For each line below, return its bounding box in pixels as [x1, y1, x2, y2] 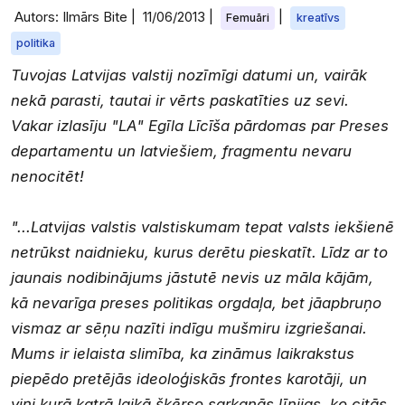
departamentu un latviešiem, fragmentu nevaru [11, 141, 352, 160]
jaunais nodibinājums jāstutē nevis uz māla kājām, [11, 268, 373, 287]
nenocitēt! [11, 166, 84, 185]
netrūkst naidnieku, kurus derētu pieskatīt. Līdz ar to [11, 242, 388, 261]
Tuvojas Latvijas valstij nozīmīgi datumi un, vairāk [11, 65, 367, 84]
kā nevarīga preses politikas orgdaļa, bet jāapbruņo [11, 293, 381, 312]
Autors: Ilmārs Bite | [14, 8, 139, 25]
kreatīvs [296, 11, 340, 24]
